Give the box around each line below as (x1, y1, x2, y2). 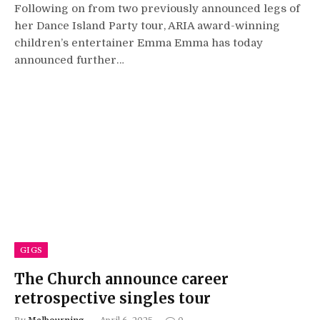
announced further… (14, 53, 124, 66)
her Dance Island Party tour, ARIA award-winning (14, 19, 280, 32)
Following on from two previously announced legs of (14, 1, 300, 15)
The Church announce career (14, 270, 229, 288)
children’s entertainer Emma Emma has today (14, 36, 263, 49)
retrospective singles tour (14, 289, 211, 307)
